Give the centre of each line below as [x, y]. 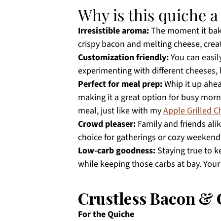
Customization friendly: [123, 57]
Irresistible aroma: [113, 31]
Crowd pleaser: [107, 124]
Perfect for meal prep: [120, 84]
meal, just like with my [121, 111]
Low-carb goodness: [117, 151]
